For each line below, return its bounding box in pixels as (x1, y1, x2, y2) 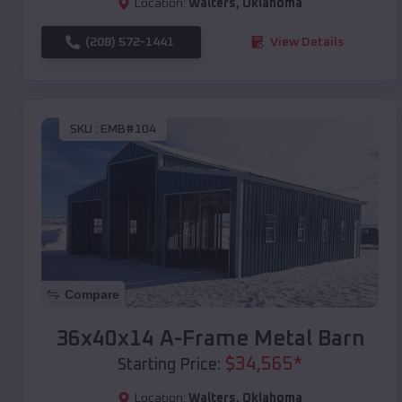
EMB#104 (100, 123, 156, 136)
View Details (270, 35, 344, 48)
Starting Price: (118, 356, 221, 373)
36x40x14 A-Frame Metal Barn (55, 328, 365, 350)
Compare (65, 286, 119, 301)
